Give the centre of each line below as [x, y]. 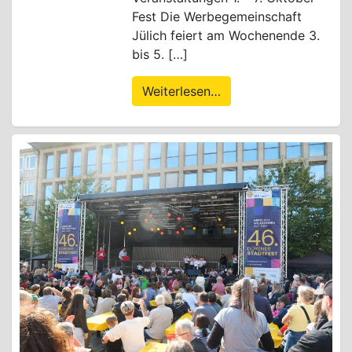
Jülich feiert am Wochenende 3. [225, 35]
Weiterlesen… [181, 91]
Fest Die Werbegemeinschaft [216, 16]
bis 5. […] [159, 54]
